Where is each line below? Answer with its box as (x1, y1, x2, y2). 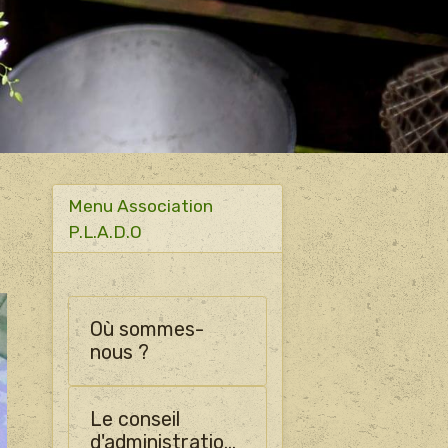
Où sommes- (89, 318, 204, 341)
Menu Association (67, 195, 213, 216)
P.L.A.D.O (67, 221, 142, 242)
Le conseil (89, 408, 180, 431)
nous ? (89, 341, 149, 364)
